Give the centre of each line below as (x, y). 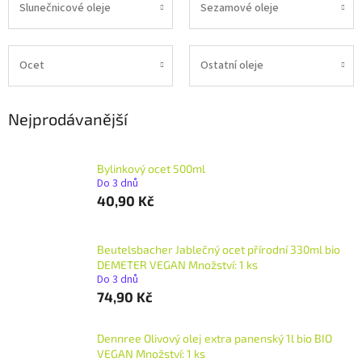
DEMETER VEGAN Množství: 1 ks (177, 265)
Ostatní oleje (232, 66)
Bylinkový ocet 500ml (151, 168)
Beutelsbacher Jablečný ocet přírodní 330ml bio (219, 250)
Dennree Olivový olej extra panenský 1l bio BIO (215, 339)
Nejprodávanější (68, 118)
